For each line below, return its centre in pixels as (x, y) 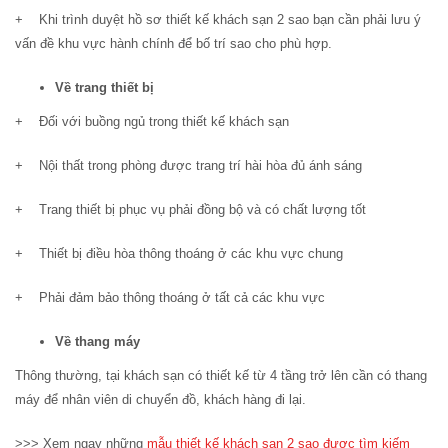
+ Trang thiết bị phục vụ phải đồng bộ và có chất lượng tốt (190, 210)
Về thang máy (97, 342)
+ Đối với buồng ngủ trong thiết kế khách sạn (152, 122)
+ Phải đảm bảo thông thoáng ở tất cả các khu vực (170, 298)
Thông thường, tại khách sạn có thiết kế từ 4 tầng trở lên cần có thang (221, 376)
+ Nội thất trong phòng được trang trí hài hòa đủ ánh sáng (188, 166)
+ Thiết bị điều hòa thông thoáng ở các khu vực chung (179, 254)
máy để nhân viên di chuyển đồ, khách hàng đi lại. (160, 400)
